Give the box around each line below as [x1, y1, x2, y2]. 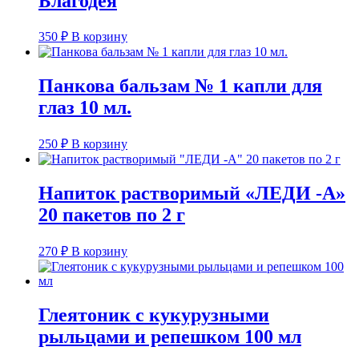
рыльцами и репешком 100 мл [38, 326, 301, 347]
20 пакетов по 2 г [38, 204, 185, 226]
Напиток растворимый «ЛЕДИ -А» [38, 183, 345, 204]
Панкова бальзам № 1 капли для [38, 75, 322, 97]
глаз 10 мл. [38, 97, 131, 119]
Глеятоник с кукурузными [38, 305, 269, 325]
